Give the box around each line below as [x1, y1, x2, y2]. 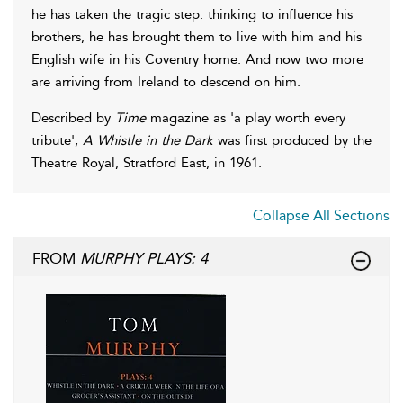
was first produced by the [213, 131, 372, 148]
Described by [31, 109, 115, 126]
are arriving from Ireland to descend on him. [31, 73, 300, 90]
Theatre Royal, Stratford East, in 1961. [31, 154, 262, 171]
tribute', [31, 131, 83, 148]
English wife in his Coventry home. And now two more [31, 50, 363, 67]
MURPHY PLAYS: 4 [80, 248, 208, 267]
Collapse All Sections [253, 206, 390, 224]
